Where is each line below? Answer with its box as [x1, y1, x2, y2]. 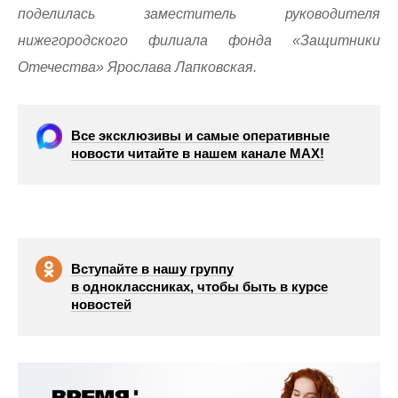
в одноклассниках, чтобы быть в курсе [71, 278, 328, 294]
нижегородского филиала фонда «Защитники [18, 32, 380, 48]
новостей [71, 296, 131, 312]
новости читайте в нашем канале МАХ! [71, 145, 324, 161]
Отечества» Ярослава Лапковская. [18, 59, 257, 75]
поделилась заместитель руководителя [18, 5, 380, 21]
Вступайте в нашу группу [71, 260, 234, 276]
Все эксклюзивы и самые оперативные [71, 127, 330, 143]
